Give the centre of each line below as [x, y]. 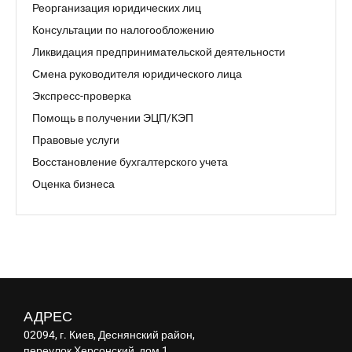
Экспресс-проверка [82, 96]
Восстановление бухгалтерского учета [130, 162]
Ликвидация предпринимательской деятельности [159, 52]
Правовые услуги [76, 140]
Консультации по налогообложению [123, 30]
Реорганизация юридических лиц [117, 8]
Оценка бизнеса [73, 184]
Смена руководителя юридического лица [137, 74]
